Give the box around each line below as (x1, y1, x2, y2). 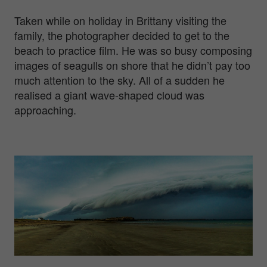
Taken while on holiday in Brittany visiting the (14, 12, 226, 28)
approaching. (14, 101, 79, 117)
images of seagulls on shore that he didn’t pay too (14, 57, 250, 73)
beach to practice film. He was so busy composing (14, 42, 252, 58)
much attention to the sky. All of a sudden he (14, 72, 225, 88)
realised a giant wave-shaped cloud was (14, 86, 204, 103)
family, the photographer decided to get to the (14, 27, 229, 43)
